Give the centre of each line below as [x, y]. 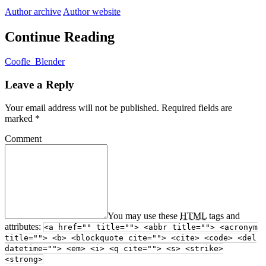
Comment [23, 138]
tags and [223, 216]
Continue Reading [60, 37]
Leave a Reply [39, 85]
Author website [92, 11]
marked [20, 118]
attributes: [24, 226]
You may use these [144, 216]
